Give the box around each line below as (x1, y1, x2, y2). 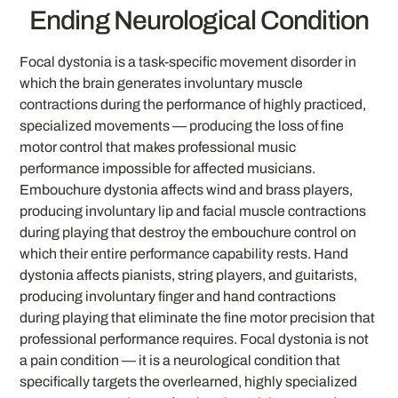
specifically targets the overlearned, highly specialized (20, 374, 358, 390)
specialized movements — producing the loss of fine (20, 118, 345, 134)
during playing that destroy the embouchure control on (20, 225, 357, 241)
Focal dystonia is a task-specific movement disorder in (20, 54, 357, 70)
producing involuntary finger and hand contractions (20, 289, 337, 305)
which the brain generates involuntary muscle (20, 76, 304, 92)
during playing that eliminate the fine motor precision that (20, 310, 376, 326)
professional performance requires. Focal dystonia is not (20, 331, 370, 347)
